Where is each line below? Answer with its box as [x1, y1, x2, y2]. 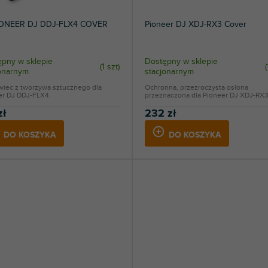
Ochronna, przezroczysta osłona [144, 83, 248, 92]
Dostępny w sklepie [144, 56, 218, 67]
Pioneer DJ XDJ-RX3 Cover [144, 19, 246, 30]
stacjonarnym [144, 66, 194, 77]
